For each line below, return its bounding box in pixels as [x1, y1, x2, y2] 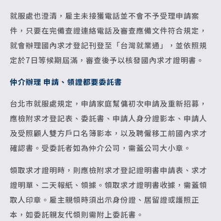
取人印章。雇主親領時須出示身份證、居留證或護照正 [10, 194, 199, 205]
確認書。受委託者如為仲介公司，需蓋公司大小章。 [10, 143, 191, 153]
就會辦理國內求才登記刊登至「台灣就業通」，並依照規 [10, 39, 207, 50]
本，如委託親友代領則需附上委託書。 [10, 209, 144, 220]
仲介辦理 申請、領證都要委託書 [10, 76, 122, 87]
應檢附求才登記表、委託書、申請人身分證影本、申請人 [10, 113, 207, 124]
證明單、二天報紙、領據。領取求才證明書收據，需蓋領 [10, 179, 207, 190]
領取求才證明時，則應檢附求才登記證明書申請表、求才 [10, 164, 207, 175]
